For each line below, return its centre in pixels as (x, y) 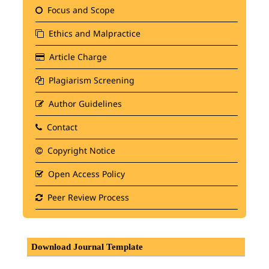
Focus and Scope (80, 10)
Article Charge (77, 56)
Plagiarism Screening (90, 80)
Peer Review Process (87, 197)
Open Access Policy (85, 174)
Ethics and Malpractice (93, 33)
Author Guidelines (84, 103)
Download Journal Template (87, 247)
